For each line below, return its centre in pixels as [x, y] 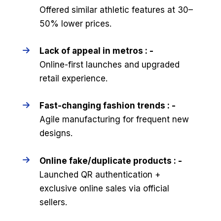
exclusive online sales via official [104, 188]
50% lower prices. [75, 23]
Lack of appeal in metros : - [96, 51]
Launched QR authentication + [100, 174]
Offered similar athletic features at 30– [116, 10]
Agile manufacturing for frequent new [114, 120]
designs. [56, 133]
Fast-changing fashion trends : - [107, 106]
